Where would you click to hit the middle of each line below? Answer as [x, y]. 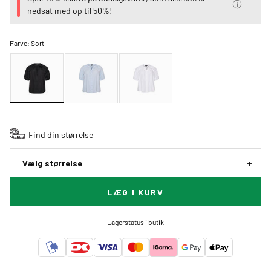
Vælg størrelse [52, 163]
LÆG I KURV [135, 192]
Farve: [20, 43]
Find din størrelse [61, 135]
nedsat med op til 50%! [69, 11]
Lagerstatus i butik [135, 222]
